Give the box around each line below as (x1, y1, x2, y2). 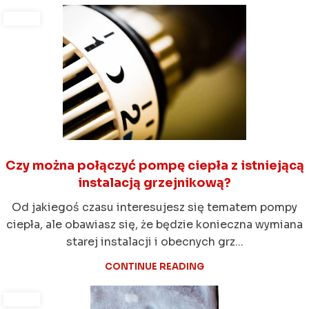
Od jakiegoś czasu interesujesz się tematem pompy (12, 200, 297, 215)
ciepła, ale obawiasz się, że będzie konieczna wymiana (6, 217, 303, 232)
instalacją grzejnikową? (78, 175, 231, 191)
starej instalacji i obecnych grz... (66, 235, 243, 250)
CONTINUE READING (105, 261, 204, 273)
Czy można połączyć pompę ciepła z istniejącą (5, 158, 304, 174)
